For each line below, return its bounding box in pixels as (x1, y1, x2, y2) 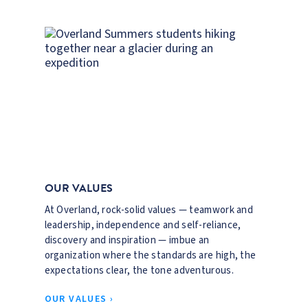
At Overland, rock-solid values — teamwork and (44, 203, 253, 218)
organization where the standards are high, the (44, 248, 256, 263)
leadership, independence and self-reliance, (44, 218, 241, 233)
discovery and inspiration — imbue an (44, 233, 210, 248)
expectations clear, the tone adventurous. (44, 263, 234, 278)
